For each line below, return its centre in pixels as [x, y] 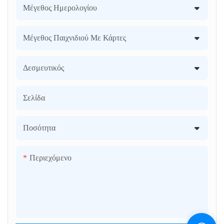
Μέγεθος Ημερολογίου [60, 7]
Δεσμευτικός [43, 67]
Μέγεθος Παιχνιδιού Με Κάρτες [74, 37]
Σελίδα [34, 97]
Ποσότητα [39, 127]
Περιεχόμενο [50, 157]
